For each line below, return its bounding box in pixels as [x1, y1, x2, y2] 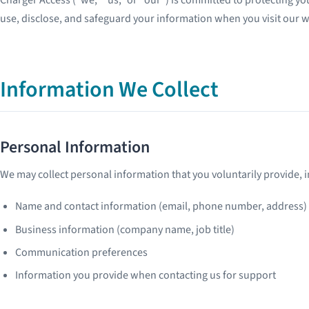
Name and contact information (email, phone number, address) [15, 199, 308, 215]
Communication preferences [15, 244, 148, 260]
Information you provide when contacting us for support [15, 268, 277, 283]
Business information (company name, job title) [15, 221, 235, 237]
